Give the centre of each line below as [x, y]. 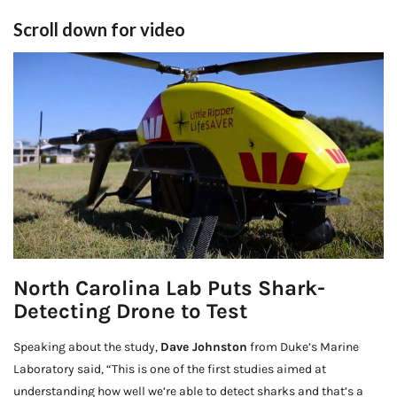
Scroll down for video [99, 29]
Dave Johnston [204, 347]
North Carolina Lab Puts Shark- [169, 288]
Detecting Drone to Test [130, 311]
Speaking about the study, [87, 347]
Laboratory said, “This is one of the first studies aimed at [170, 370]
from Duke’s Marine [303, 347]
